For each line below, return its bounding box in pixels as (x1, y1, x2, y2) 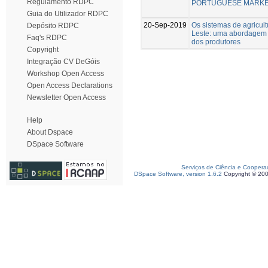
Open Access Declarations (27, 81, 112, 90)
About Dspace (27, 128, 73, 136)
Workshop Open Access (27, 69, 104, 78)
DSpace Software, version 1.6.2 (134, 170, 222, 177)
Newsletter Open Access (27, 93, 106, 102)
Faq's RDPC (27, 33, 67, 42)
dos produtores (191, 37, 240, 46)
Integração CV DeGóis (27, 57, 100, 66)
